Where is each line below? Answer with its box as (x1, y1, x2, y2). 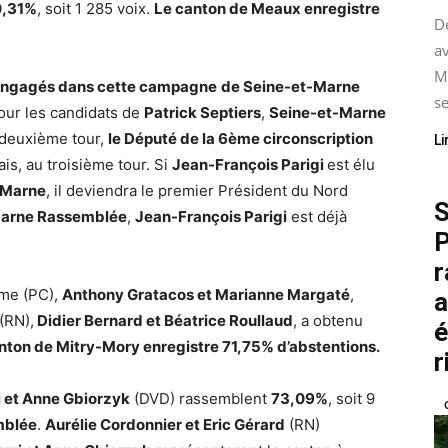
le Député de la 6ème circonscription (108, 129, 373, 148)
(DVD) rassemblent (130, 389, 271, 408)
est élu (327, 155, 375, 174)
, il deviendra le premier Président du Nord (46, 181, 348, 200)
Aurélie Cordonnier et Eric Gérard (45, 415, 285, 434)
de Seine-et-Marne (221, 77, 360, 96)
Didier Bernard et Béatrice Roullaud (34, 311, 293, 330)
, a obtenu (293, 311, 363, 330)
